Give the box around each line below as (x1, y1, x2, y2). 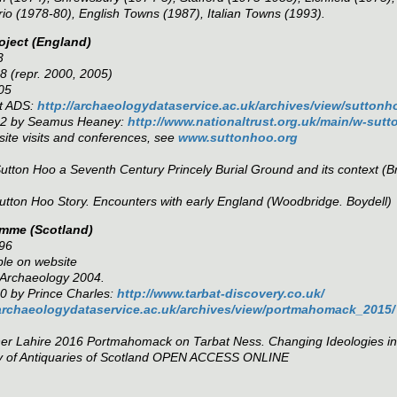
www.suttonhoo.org (178, 130, 298, 145)
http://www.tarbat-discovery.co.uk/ (117, 286, 324, 301)
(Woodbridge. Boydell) (267, 194, 392, 209)
